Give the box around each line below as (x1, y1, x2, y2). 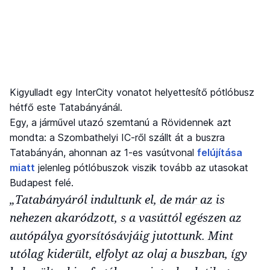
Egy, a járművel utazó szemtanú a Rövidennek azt (10, 116, 231, 128)
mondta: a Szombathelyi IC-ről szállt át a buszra (10, 131, 225, 143)
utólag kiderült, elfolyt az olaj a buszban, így (10, 245, 247, 262)
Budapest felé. (10, 176, 74, 189)
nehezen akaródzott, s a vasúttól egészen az (10, 209, 242, 225)
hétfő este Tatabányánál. (10, 101, 122, 113)
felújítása (197, 146, 242, 159)
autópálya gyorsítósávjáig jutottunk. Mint (10, 227, 233, 243)
